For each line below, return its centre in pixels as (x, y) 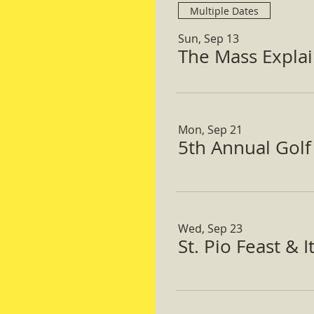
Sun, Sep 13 (209, 39)
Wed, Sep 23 (210, 228)
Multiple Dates (224, 11)
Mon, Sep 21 (210, 130)
